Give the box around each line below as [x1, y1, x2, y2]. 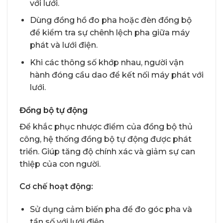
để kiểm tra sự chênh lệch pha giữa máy [29, 28, 190, 38]
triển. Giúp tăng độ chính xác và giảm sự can [19, 146, 195, 156]
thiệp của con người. [19, 159, 101, 169]
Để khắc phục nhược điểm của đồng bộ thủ [19, 121, 193, 131]
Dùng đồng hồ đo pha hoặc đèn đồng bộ [29, 15, 192, 25]
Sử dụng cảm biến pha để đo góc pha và [29, 205, 192, 215]
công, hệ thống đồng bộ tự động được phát [19, 134, 192, 144]
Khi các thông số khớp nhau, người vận [29, 57, 184, 67]
